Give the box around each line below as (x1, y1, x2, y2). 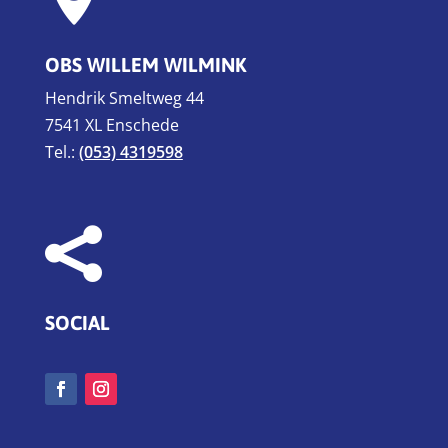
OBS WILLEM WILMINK (44, 53, 247, 77)
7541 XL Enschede (44, 114, 179, 137)
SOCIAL (44, 311, 110, 335)
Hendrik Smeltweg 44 (44, 87, 204, 110)
